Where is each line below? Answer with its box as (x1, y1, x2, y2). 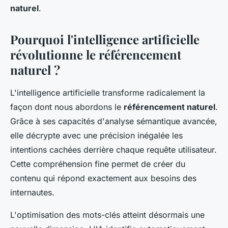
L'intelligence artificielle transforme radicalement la (10, 88, 205, 98)
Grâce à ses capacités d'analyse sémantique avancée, (10, 116, 217, 127)
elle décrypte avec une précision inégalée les (10, 130, 183, 141)
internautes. (10, 187, 54, 198)
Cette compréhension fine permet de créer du (10, 159, 185, 169)
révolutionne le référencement (10, 46, 181, 63)
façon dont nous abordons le (10, 102, 124, 112)
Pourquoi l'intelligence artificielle (10, 31, 199, 48)
